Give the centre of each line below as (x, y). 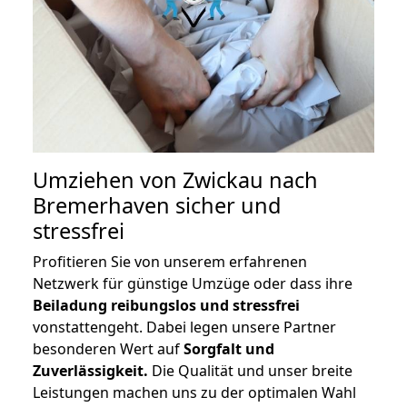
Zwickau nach (250, 180)
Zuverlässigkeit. (90, 371)
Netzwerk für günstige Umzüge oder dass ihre (193, 284)
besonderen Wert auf (108, 349)
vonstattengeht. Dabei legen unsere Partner (184, 328)
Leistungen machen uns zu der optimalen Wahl (194, 393)
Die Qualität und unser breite (250, 371)
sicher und (225, 206)
